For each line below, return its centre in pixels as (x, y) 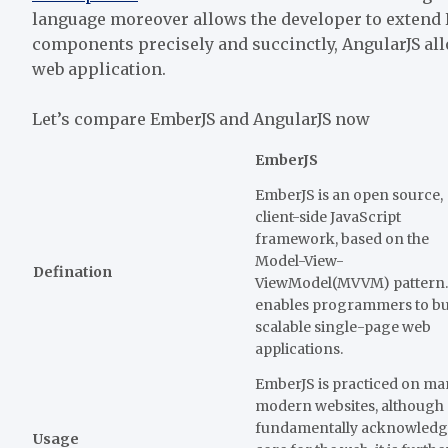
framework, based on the (342, 238)
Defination (72, 271)
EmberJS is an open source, (349, 194)
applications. (299, 348)
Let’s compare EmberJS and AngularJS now (201, 118)
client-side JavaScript (328, 216)
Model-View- (299, 260)
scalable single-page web (343, 326)
